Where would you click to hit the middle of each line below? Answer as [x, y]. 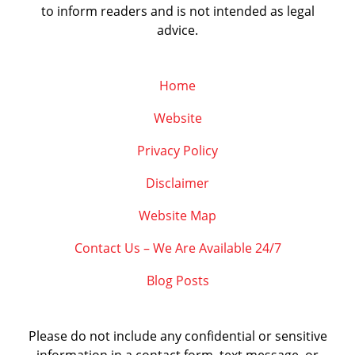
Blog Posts [177, 281]
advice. [177, 31]
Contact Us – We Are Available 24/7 [177, 248]
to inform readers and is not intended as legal [177, 11]
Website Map [177, 216]
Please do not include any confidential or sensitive [177, 336]
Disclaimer [177, 183]
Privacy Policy [177, 151]
